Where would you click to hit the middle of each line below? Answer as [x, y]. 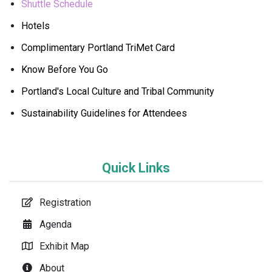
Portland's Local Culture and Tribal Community [118, 91]
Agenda [56, 224]
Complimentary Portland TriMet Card [98, 47]
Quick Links [136, 168]
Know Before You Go [65, 69]
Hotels [36, 25]
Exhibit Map [65, 246]
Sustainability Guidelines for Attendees [104, 113]
